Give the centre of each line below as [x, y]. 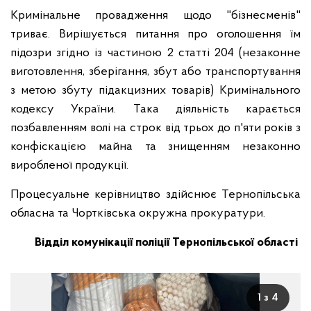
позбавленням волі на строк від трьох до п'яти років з [155, 128]
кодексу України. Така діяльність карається [155, 109]
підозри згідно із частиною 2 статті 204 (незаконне [155, 53]
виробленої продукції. [71, 166]
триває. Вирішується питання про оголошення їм [155, 34]
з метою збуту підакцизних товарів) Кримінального [155, 91]
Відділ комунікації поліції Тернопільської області [168, 243]
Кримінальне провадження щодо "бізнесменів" [155, 16]
